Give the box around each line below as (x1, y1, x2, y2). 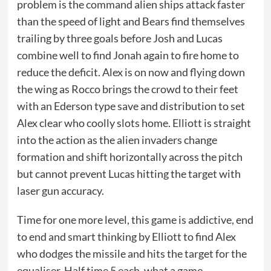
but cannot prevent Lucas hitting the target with (16, 167, 241, 180)
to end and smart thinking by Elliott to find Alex (16, 230, 236, 243)
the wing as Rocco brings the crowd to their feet (16, 82, 238, 96)
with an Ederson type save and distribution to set (16, 99, 245, 113)
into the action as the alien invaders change (16, 133, 217, 146)
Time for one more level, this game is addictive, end (16, 213, 253, 226)
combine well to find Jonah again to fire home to (16, 48, 239, 62)
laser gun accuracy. (16, 184, 104, 197)
